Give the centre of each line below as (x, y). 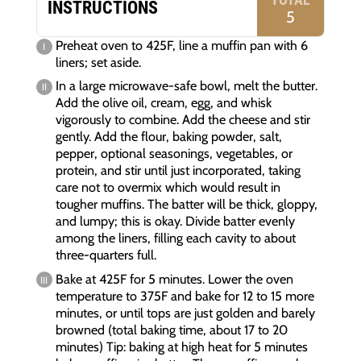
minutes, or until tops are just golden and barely (186, 312)
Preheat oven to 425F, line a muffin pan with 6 (182, 46)
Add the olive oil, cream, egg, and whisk (164, 103)
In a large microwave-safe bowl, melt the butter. (187, 86)
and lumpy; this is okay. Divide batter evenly (176, 221)
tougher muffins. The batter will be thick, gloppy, (187, 204)
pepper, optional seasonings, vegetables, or (174, 154)
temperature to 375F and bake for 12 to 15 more (185, 295)
